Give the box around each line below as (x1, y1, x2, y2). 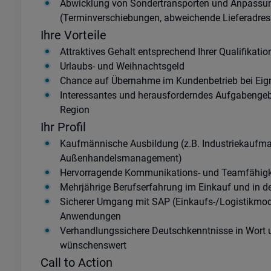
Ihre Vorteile (40, 28, 106, 42)
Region (59, 104, 90, 116)
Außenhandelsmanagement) (59, 152, 182, 164)
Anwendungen (59, 211, 121, 222)
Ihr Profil (40, 120, 86, 134)
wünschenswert (59, 240, 126, 251)
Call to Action (40, 255, 113, 270)
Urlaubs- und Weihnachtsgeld (59, 60, 184, 72)
